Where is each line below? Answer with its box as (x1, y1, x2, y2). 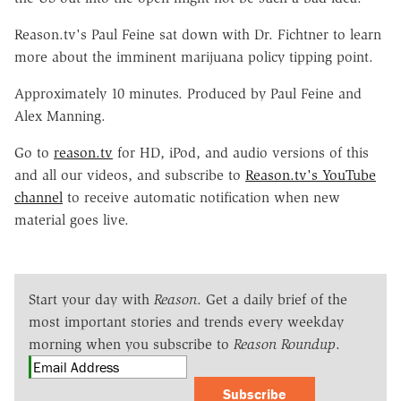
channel (14, 188, 63, 206)
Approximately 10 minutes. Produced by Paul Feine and (14, 84, 362, 102)
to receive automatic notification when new (63, 188, 340, 206)
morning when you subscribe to (29, 335, 234, 353)
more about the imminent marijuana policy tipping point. (14, 47, 373, 65)
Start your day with (29, 290, 154, 308)
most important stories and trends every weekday (29, 312, 344, 330)
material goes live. (14, 210, 133, 228)
